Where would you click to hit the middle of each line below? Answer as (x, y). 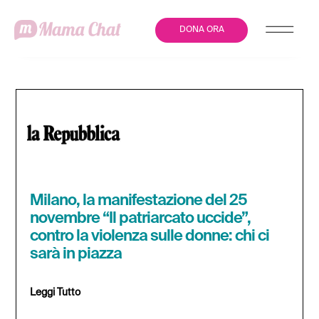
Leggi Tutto (56, 292)
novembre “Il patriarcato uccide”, (141, 218)
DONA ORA (202, 30)
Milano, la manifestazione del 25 (139, 200)
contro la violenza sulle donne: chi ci (150, 236)
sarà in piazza (76, 254)
